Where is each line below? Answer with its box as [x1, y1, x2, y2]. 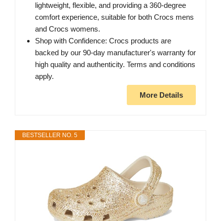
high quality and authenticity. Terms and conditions [35, 60, 195, 69]
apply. [35, 72, 54, 80]
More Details [140, 90, 183, 99]
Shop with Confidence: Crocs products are [35, 36, 171, 45]
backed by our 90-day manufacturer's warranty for [35, 48, 196, 57]
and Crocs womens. [35, 24, 100, 33]
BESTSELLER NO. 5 [22, 131, 77, 139]
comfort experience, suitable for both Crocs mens [35, 12, 194, 21]
